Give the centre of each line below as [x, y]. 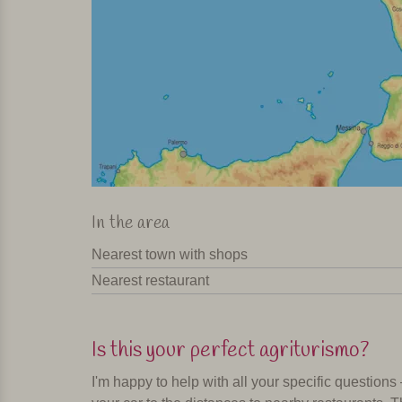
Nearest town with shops [170, 255]
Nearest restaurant [150, 281]
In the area [131, 223]
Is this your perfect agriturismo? [230, 351]
